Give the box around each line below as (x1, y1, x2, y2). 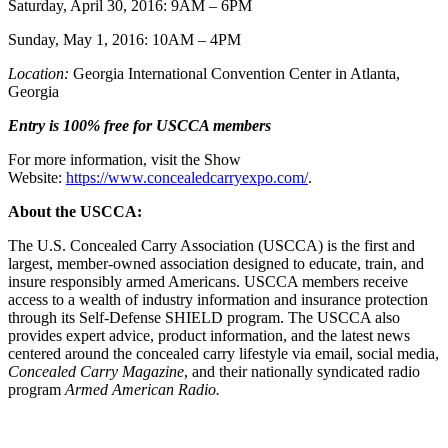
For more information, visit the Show (8, 150, 241, 168)
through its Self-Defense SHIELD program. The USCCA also (8, 308, 400, 326)
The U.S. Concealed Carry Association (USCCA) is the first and (8, 236, 415, 254)
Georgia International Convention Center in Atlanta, (69, 64, 400, 82)
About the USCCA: (8, 202, 142, 220)
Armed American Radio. (65, 380, 220, 398)
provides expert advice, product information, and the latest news (8, 326, 410, 344)
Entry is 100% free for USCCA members (8, 116, 271, 134)
